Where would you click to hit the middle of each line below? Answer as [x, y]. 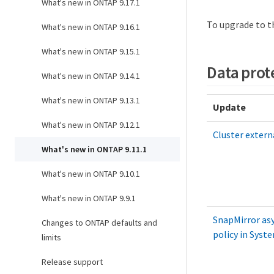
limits [51, 237]
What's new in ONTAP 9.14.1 [91, 76]
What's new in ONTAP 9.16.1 [91, 27]
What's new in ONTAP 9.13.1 [91, 100]
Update [229, 107]
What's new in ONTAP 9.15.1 [91, 51]
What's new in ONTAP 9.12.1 [91, 125]
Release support [72, 262]
